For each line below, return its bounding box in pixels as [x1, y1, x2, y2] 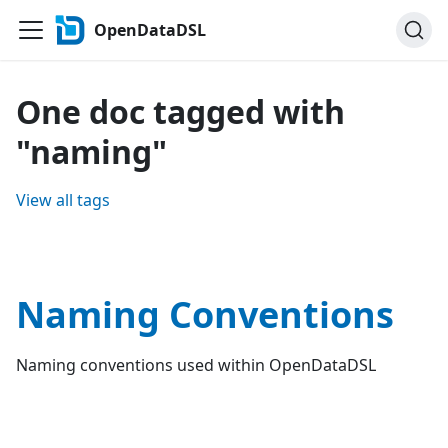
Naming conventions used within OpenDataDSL [16, 354, 376, 376]
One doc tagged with [16, 90, 345, 133]
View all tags [16, 189, 110, 211]
